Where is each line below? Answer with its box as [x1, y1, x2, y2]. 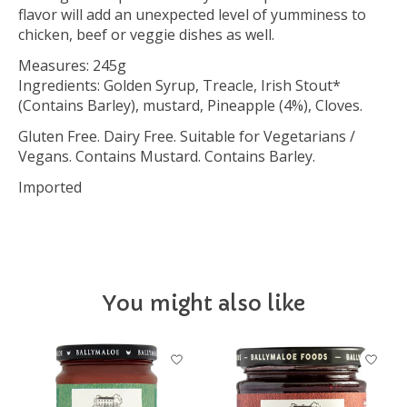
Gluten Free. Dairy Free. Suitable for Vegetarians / [18, 126, 355, 147]
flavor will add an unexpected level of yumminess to [18, 5, 366, 25]
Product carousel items [18, 342, 174, 362]
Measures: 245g [18, 55, 126, 76]
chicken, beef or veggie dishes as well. [18, 25, 274, 45]
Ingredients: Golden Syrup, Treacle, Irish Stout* [18, 75, 341, 96]
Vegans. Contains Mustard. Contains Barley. [18, 146, 315, 167]
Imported [18, 177, 82, 198]
